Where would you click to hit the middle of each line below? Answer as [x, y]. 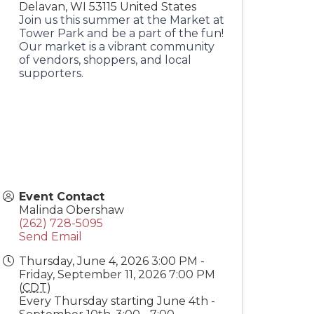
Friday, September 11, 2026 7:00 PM [117, 274]
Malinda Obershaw [71, 210]
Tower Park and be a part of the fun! [121, 33]
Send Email [50, 237]
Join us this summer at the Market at [122, 20]
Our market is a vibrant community [117, 47]
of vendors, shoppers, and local [105, 60]
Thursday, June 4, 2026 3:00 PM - [112, 261]
